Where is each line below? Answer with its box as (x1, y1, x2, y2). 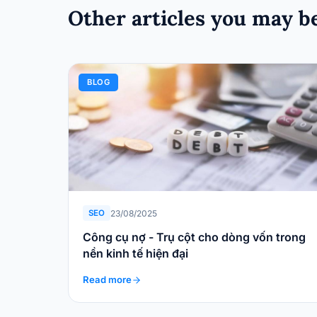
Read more (83, 274, 132, 286)
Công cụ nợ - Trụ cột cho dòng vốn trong (83, 230, 306, 245)
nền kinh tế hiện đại (83, 246, 188, 261)
